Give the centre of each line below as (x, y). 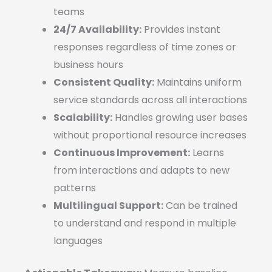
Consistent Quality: (104, 83)
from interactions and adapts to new (141, 171)
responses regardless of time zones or (145, 47)
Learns (207, 153)
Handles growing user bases (180, 118)
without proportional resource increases (150, 135)
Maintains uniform (198, 83)
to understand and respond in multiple (145, 223)
